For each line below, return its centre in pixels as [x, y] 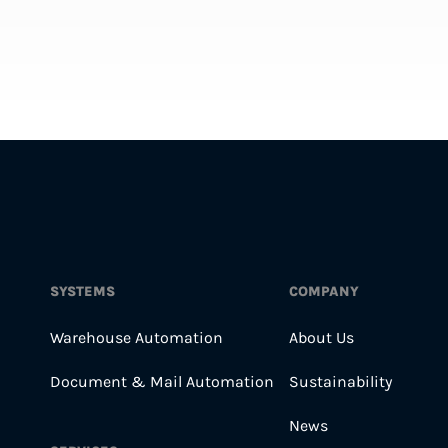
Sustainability [340, 381]
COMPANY [324, 291]
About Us [321, 337]
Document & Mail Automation [161, 381]
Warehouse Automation [136, 337]
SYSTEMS [82, 291]
